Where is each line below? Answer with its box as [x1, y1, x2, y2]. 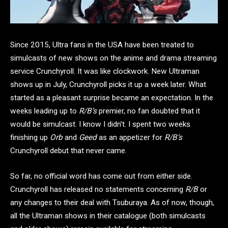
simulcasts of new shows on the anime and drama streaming [10, 53, 217, 63]
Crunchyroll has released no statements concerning [10, 184, 185, 194]
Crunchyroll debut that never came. [10, 146, 127, 156]
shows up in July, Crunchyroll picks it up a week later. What [10, 80, 206, 90]
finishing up [10, 133, 50, 142]
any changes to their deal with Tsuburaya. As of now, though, [10, 197, 214, 207]
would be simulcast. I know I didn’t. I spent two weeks [10, 120, 190, 129]
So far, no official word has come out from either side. [10, 171, 192, 181]
